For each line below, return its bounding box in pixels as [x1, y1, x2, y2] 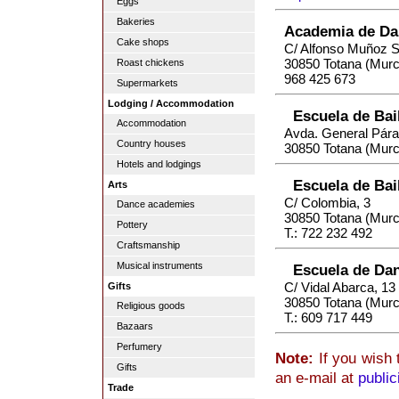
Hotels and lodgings [117, 159, 201, 169]
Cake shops [117, 37, 169, 47]
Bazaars [117, 321, 153, 331]
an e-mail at [275, 369, 358, 387]
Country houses [117, 138, 186, 149]
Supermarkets [117, 77, 178, 88]
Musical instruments [117, 260, 203, 271]
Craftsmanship [117, 240, 180, 250]
